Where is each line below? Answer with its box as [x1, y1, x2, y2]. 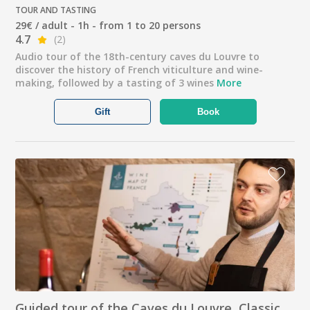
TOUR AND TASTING [15, 4, 97, 17]
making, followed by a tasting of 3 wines [15, 76, 217, 90]
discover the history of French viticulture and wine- [15, 63, 264, 77]
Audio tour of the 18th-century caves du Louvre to [15, 50, 260, 64]
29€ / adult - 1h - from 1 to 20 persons [15, 19, 201, 33]
